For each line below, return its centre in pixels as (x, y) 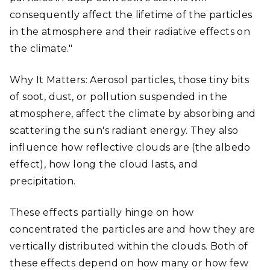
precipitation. (43, 181)
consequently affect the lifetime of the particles (131, 15)
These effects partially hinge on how (102, 212)
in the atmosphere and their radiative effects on (130, 32)
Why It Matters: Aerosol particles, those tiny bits (129, 80)
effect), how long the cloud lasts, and (104, 164)
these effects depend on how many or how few (129, 263)
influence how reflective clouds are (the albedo (130, 147)
